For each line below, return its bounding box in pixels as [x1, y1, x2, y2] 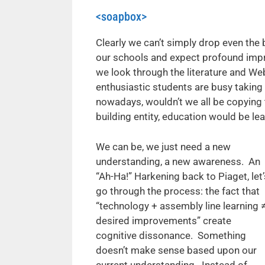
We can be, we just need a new [96, 140, 231, 153]
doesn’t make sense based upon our [96, 244, 257, 256]
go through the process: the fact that [96, 185, 260, 197]
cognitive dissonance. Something [96, 229, 246, 241]
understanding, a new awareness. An [96, 155, 260, 167]
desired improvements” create [96, 214, 231, 227]
